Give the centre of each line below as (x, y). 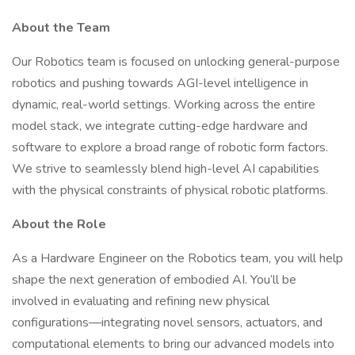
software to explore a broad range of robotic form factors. (170, 147)
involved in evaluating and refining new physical (141, 301)
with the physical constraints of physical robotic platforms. (170, 190)
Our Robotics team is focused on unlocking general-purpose (176, 62)
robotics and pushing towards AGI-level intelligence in (160, 83)
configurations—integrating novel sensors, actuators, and (167, 323)
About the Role (59, 224)
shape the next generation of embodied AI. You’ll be (154, 280)
